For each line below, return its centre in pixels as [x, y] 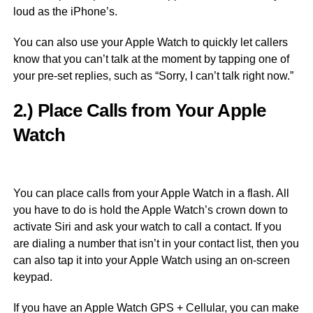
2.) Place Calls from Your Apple [139, 111]
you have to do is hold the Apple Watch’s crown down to [150, 210]
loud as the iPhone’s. [66, 12]
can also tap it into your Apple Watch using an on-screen [151, 261]
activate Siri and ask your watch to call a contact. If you [147, 227]
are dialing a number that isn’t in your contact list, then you [156, 244]
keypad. [34, 277]
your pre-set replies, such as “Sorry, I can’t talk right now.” [153, 76]
